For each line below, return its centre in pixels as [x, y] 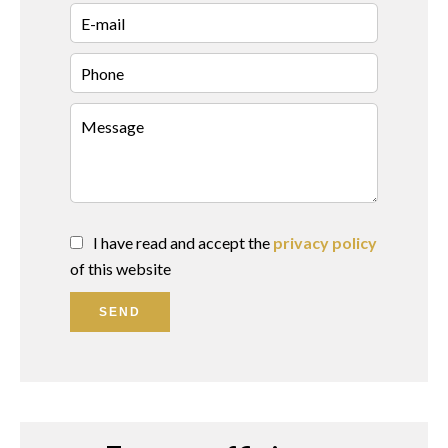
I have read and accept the [183, 242]
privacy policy [325, 242]
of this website [120, 268]
